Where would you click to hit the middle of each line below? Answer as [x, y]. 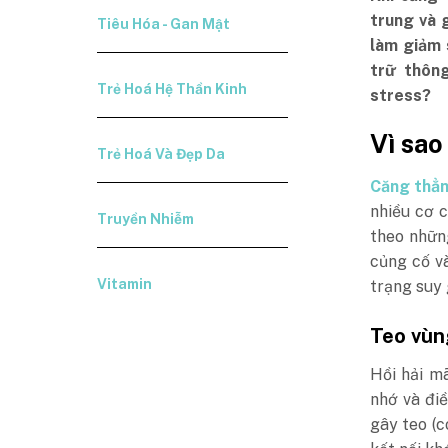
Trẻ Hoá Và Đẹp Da [161, 154]
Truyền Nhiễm [146, 219]
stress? [400, 95]
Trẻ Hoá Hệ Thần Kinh [172, 89]
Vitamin [125, 284]
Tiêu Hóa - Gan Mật [164, 24]
